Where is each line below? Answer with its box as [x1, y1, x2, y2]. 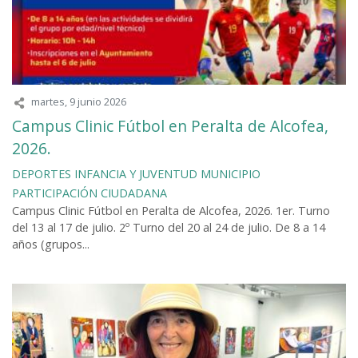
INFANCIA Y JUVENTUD [74, 165, 197, 181]
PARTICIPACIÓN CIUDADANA [12, 185, 167, 201]
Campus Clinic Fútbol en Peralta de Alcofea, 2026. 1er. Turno [12, 202, 330, 218]
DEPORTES [12, 165, 71, 181]
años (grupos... [12, 236, 89, 252]
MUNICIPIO [201, 165, 261, 181]
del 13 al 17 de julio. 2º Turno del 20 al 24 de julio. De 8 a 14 [12, 219, 325, 235]
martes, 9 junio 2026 [31, 94, 126, 109]
